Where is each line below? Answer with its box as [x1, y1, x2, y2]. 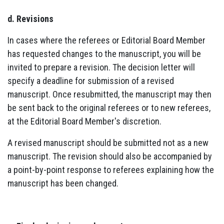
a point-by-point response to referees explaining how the [7, 164, 214, 175]
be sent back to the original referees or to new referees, [7, 102, 210, 113]
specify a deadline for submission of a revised [7, 75, 174, 86]
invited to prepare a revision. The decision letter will [7, 61, 195, 72]
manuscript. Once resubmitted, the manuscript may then [7, 88, 211, 99]
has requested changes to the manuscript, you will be [7, 48, 201, 59]
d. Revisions [7, 13, 53, 24]
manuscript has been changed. [7, 177, 118, 188]
